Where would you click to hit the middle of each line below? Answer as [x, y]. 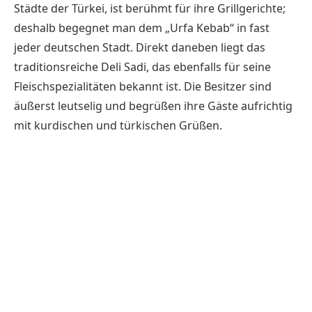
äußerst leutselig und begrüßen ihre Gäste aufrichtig [153, 106]
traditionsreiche [57, 67]
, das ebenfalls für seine [209, 67]
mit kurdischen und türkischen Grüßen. [118, 125]
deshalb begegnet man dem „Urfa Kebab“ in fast [142, 28]
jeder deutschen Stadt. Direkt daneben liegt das [140, 47]
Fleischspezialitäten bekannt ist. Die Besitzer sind [143, 86]
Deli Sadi [124, 67]
